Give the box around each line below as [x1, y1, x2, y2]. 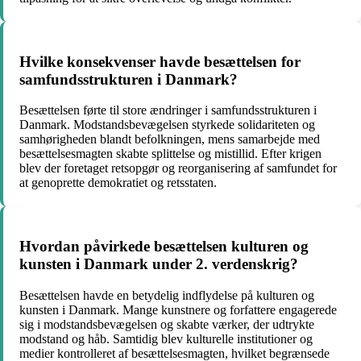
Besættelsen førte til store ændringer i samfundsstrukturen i [19, 103, 317, 118]
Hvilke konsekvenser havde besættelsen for [19, 52, 301, 70]
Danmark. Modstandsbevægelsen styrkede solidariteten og [19, 118, 315, 132]
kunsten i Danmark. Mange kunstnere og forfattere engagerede [19, 302, 337, 317]
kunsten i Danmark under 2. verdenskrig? [19, 255, 298, 272]
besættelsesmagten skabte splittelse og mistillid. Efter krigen [19, 147, 322, 161]
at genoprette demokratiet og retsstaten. [19, 176, 217, 190]
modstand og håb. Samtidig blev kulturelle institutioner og [19, 331, 313, 346]
